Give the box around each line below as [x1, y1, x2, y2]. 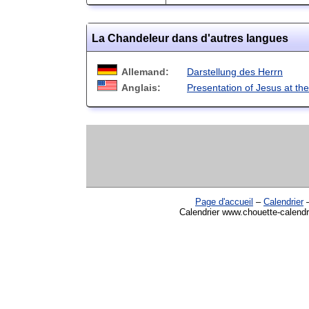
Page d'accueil [195, 196, 253, 207]
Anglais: [121, 81, 161, 93]
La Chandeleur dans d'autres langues [92, 32, 288, 44]
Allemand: [121, 66, 169, 77]
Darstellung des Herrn [187, 66, 283, 77]
